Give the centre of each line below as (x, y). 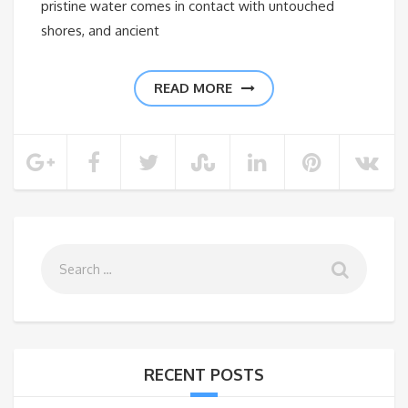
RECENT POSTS (204, 375)
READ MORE (193, 88)
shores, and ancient (100, 31)
